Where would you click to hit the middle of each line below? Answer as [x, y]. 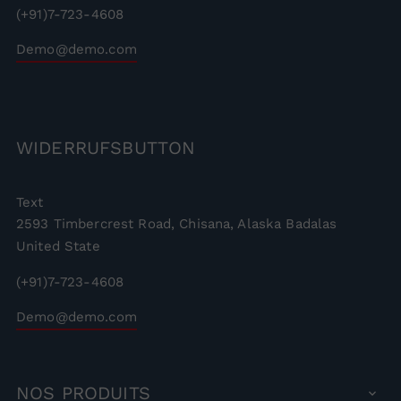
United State [58, 246]
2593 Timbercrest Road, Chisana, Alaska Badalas [177, 223]
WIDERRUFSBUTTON [106, 147]
